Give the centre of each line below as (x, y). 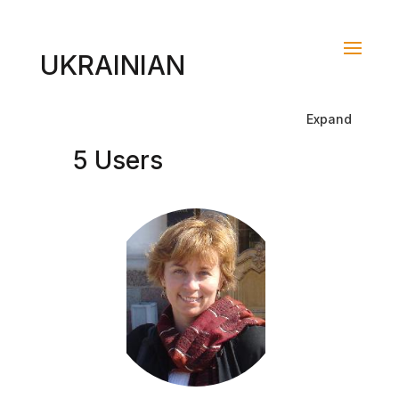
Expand (330, 119)
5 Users (118, 160)
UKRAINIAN (112, 65)
